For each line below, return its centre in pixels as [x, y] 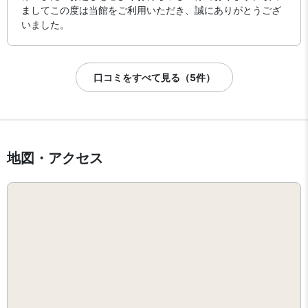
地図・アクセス [55, 158]
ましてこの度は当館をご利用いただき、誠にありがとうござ [151, 10]
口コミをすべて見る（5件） [154, 77]
